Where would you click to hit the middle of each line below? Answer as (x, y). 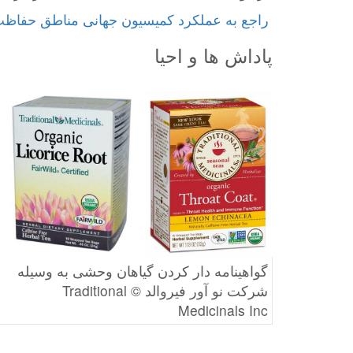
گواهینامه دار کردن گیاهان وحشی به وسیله (143, 270)
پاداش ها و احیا (214, 54)
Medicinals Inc (223, 310)
